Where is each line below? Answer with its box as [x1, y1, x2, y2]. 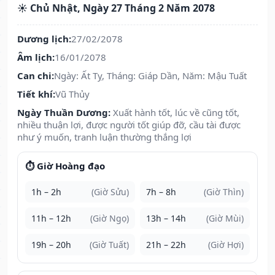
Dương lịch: [17, 33, 71, 45]
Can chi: [17, 69, 54, 82]
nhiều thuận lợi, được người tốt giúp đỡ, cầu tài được [17, 118, 241, 131]
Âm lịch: [17, 51, 55, 64]
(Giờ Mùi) [206, 212, 244, 225]
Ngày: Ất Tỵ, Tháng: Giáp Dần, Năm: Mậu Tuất [54, 69, 247, 82]
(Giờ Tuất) [90, 239, 129, 251]
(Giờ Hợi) [208, 239, 244, 251]
